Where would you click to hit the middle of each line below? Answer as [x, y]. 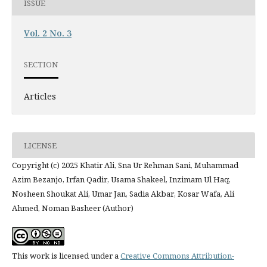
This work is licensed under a [66, 256]
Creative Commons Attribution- [177, 256]
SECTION [41, 64]
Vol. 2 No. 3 [47, 33]
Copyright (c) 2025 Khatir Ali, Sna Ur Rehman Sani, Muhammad [125, 165]
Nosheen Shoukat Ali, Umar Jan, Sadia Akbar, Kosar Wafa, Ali [123, 194]
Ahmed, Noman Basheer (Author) [72, 208]
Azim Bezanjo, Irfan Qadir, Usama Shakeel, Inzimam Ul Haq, [121, 180]
